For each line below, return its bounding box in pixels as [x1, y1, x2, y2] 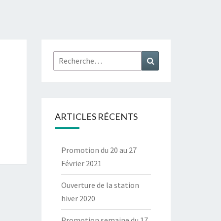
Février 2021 [61, 158, 102, 168]
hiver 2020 [61, 193, 95, 203]
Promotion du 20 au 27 [61, 145, 137, 155]
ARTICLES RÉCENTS [54, 111, 138, 122]
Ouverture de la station [61, 180, 139, 190]
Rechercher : [52, 52, 97, 62]
